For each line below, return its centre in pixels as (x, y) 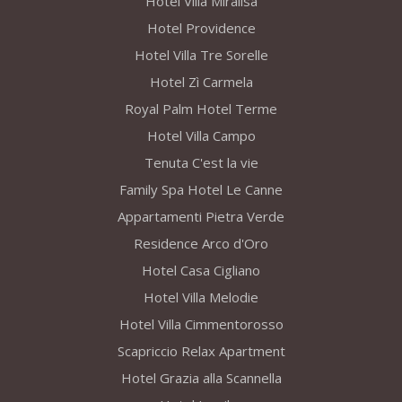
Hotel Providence (201, 28)
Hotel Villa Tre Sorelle (201, 55)
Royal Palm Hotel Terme (201, 109)
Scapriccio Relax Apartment (201, 351)
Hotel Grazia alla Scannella (201, 378)
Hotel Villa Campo (201, 136)
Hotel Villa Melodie (201, 297)
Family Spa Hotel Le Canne (201, 190)
